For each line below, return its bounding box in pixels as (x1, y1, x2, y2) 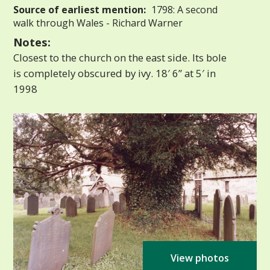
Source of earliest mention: (13, 2, 146, 16)
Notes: (13, 34, 51, 49)
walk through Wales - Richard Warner (13, 16, 183, 30)
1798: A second (149, 2, 218, 16)
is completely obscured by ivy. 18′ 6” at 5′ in (13, 66, 216, 80)
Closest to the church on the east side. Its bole (13, 50, 227, 64)
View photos (170, 251, 229, 265)
